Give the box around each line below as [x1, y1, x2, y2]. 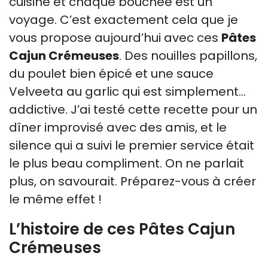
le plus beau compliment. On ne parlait [9, 154, 244, 172]
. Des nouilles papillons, [119, 47, 257, 64]
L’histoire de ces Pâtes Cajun [9, 218, 235, 240]
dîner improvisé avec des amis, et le [9, 118, 227, 136]
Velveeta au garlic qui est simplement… [9, 83, 246, 100]
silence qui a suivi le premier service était [9, 136, 254, 154]
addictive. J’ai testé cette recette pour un [9, 100, 257, 118]
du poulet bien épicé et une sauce [9, 65, 214, 82]
